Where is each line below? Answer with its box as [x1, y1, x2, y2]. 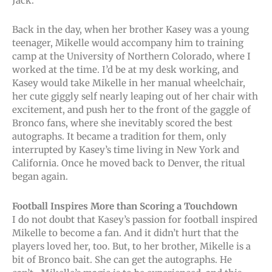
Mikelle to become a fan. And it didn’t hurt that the [12, 226, 239, 239]
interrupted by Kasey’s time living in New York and [12, 144, 239, 156]
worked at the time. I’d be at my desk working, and [12, 64, 239, 76]
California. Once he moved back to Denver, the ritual [12, 157, 245, 169]
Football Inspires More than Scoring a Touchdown [12, 200, 237, 212]
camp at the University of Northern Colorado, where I [12, 50, 253, 63]
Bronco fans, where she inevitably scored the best [12, 117, 233, 129]
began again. [12, 171, 68, 183]
